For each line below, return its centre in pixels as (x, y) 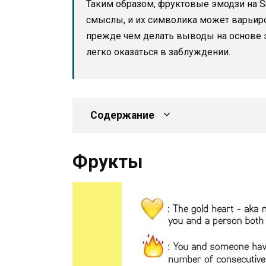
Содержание (122, 115)
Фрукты (108, 161)
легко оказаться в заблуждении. (158, 52)
